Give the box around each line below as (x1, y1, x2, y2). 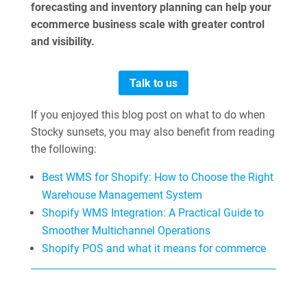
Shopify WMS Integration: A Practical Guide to (41, 206, 264, 220)
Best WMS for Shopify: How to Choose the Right (41, 171, 273, 184)
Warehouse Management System (41, 188, 202, 202)
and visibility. (30, 34, 95, 48)
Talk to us (129, 76, 177, 90)
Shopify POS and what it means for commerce (41, 242, 266, 256)
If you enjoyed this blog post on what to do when (30, 108, 265, 122)
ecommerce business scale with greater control (30, 17, 265, 31)
